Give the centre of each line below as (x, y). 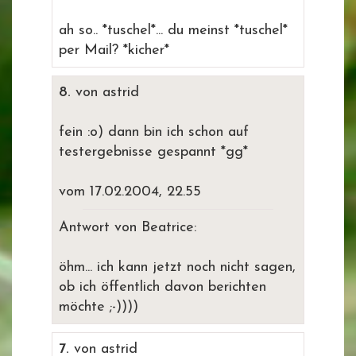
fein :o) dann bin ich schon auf (154, 132)
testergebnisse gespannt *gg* (153, 152)
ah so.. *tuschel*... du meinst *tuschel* (173, 31)
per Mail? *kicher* (114, 50)
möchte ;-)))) (99, 307)
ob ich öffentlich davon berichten (163, 287)
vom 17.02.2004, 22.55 (130, 192)
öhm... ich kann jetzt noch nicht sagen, (177, 267)
